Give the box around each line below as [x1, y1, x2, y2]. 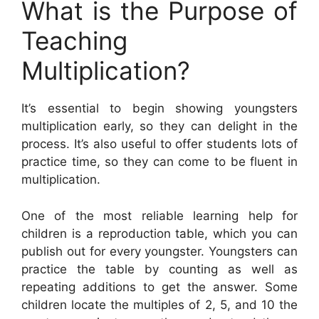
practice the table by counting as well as [21, 261, 298, 276]
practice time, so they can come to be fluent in [21, 155, 298, 169]
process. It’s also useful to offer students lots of [21, 137, 298, 152]
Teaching [21, 26, 127, 56]
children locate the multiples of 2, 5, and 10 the [21, 297, 298, 312]
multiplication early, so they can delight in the [21, 119, 298, 134]
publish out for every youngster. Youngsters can [21, 244, 298, 258]
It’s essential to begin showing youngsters [21, 101, 298, 116]
